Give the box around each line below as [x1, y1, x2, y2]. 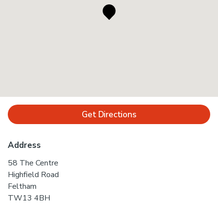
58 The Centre [8, 158, 58, 168]
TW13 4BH [8, 193, 50, 203]
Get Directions [82, 109, 136, 120]
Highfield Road [8, 169, 59, 180]
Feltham [8, 181, 36, 192]
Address [8, 140, 41, 151]
